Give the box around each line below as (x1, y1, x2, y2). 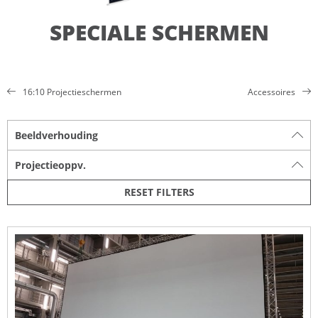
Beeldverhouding (15, 128, 98, 142)
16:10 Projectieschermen (23, 85, 121, 98)
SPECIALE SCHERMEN (49, 17, 269, 47)
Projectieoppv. (15, 158, 86, 172)
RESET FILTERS (124, 185, 194, 199)
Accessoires (248, 85, 295, 98)
